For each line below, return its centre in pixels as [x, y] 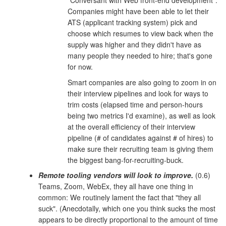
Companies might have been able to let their [138, 11]
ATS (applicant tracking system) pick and [132, 22]
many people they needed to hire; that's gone [140, 55]
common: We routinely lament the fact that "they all [120, 197]
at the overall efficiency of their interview [131, 126]
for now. [80, 66]
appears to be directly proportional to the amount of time [128, 220]
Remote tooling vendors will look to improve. [116, 175]
